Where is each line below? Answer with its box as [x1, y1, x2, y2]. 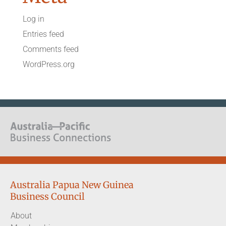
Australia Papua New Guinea [10, 179, 134, 191]
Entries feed [22, 29, 64, 39]
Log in [22, 14, 44, 24]
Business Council [10, 190, 85, 202]
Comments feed [22, 44, 79, 54]
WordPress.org [22, 59, 75, 69]
